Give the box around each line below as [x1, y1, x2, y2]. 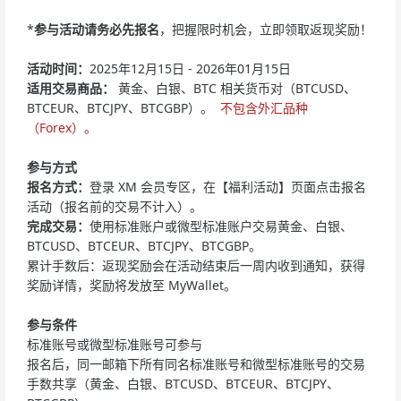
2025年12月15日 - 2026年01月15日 [90, 59, 291, 77]
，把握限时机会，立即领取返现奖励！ [159, 20, 372, 38]
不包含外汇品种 [220, 98, 308, 116]
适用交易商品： [27, 79, 115, 97]
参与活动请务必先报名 [34, 20, 159, 38]
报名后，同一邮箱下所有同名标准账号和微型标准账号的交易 [27, 354, 365, 372]
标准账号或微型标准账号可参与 [27, 335, 202, 353]
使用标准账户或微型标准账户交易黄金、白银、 [90, 217, 353, 235]
